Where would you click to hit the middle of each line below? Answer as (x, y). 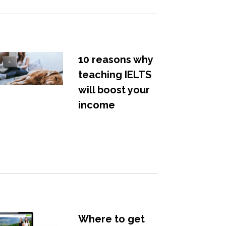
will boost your (114, 90)
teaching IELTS (115, 74)
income (96, 105)
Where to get (111, 219)
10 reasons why (115, 59)
